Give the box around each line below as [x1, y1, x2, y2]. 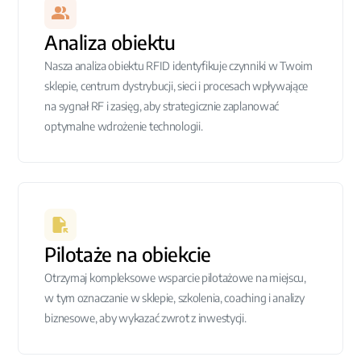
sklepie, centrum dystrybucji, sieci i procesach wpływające [44, 79, 309, 93]
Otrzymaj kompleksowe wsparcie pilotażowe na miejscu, [44, 271, 306, 284]
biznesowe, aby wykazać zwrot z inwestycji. [44, 311, 247, 325]
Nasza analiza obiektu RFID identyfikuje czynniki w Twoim [44, 59, 313, 73]
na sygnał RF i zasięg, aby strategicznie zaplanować [44, 99, 280, 113]
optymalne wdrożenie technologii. [44, 119, 203, 133]
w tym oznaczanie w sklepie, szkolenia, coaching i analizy [44, 291, 305, 305]
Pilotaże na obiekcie [44, 242, 211, 266]
